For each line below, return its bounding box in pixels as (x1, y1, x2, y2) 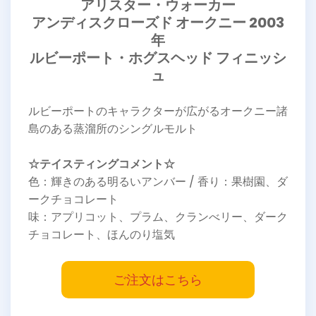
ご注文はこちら (114, 270, 202, 288)
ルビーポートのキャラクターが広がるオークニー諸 (28, 102, 288, 119)
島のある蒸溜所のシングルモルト (28, 120, 197, 137)
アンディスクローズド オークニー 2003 (32, 12, 284, 32)
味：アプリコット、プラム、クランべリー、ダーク (28, 208, 288, 225)
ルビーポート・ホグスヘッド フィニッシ (30, 47, 286, 68)
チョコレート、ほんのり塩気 (28, 226, 175, 243)
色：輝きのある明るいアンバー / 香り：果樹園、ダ (28, 173, 288, 190)
